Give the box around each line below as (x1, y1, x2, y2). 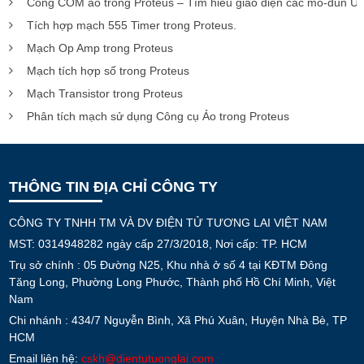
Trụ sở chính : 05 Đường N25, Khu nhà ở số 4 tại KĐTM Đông (9, 258, 327, 271)
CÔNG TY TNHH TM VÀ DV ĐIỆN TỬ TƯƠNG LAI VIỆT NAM (9, 215, 327, 229)
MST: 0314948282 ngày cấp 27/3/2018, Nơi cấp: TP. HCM (9, 236, 307, 250)
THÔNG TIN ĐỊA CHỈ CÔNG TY (9, 178, 218, 195)
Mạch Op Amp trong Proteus (27, 41, 173, 54)
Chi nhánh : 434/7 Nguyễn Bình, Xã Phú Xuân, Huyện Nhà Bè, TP (9, 313, 347, 327)
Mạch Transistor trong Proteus (27, 86, 183, 100)
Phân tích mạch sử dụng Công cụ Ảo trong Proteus (27, 109, 289, 123)
